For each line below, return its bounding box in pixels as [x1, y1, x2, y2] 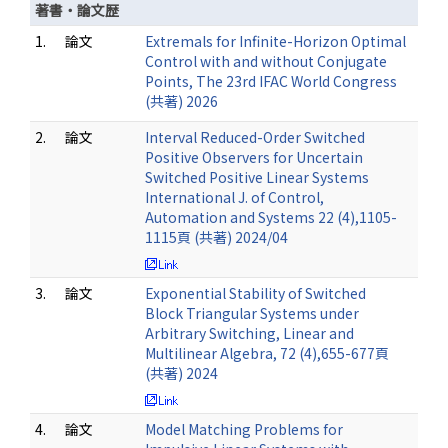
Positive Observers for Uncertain [145, 147, 363, 167]
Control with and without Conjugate [145, 51, 387, 71]
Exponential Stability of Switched [145, 283, 366, 303]
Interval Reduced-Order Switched [145, 127, 365, 147]
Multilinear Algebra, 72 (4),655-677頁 [145, 343, 389, 363]
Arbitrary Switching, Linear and [145, 323, 354, 343]
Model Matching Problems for [145, 419, 343, 439]
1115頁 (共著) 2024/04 [145, 227, 288, 247]
